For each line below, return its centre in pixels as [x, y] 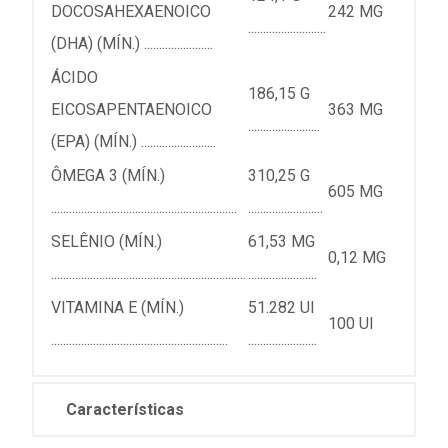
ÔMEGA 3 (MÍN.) [108, 176]
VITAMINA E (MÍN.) [117, 308]
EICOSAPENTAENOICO [131, 110]
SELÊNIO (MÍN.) [106, 242]
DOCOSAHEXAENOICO [131, 12]
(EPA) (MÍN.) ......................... [133, 142]
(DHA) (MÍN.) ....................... [132, 44]
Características [125, 410]
